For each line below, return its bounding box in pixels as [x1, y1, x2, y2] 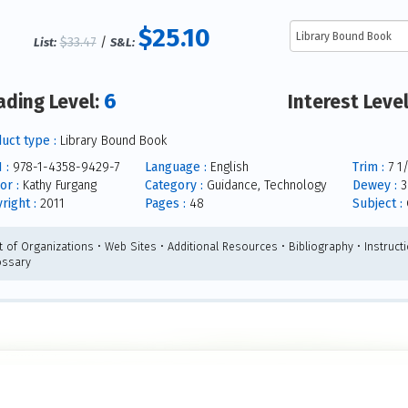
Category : [144, 178, 203, 194]
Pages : [144, 196, 186, 212]
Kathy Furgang [18, 178, 97, 194]
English [206, 159, 249, 176]
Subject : [352, 196, 403, 212]
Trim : [352, 159, 384, 176]
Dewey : [352, 178, 397, 194]
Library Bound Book [56, 133, 167, 149]
